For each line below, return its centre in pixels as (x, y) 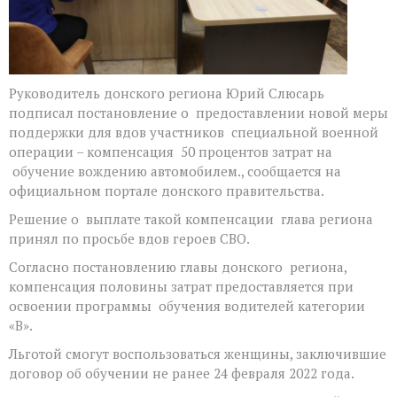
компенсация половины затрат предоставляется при (181, 286)
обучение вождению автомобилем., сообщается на (175, 171)
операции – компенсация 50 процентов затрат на (171, 151)
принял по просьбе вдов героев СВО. (129, 238)
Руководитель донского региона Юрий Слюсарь (167, 93)
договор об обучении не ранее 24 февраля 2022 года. (182, 373)
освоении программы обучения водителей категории (187, 305)
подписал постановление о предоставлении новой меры (198, 112)
